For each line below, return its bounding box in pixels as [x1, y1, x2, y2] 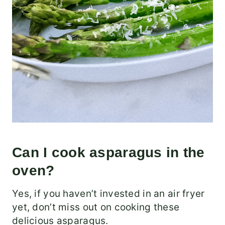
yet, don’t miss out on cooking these [12, 201, 180, 213]
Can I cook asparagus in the [12, 145, 205, 161]
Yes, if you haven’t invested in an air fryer [12, 188, 205, 200]
